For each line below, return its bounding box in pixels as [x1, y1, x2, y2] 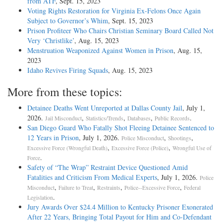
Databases [127, 114, 151, 122]
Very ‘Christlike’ [27, 35, 74, 45]
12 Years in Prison [27, 132, 79, 142]
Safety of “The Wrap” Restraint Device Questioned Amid [27, 162, 188, 172]
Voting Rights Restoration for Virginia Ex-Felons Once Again [27, 5, 201, 15]
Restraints [97, 183, 120, 191]
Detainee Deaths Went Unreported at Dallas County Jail [27, 103, 182, 112]
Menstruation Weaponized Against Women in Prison [27, 45, 173, 55]
